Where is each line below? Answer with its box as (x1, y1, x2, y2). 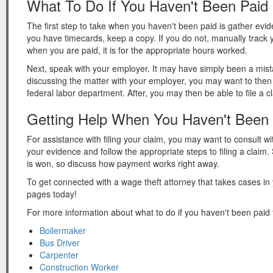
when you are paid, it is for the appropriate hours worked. (27, 44, 247, 56)
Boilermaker (40, 224, 86, 236)
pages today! (27, 188, 77, 200)
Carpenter (40, 249, 79, 261)
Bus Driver (40, 236, 80, 249)
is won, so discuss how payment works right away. (27, 157, 219, 169)
